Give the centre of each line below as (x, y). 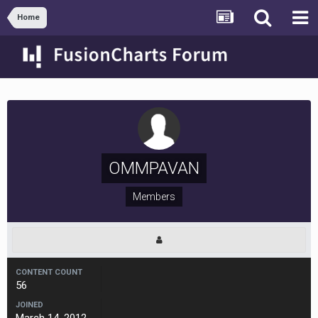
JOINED (29, 305)
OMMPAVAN (154, 168)
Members (154, 197)
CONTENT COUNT (49, 272)
